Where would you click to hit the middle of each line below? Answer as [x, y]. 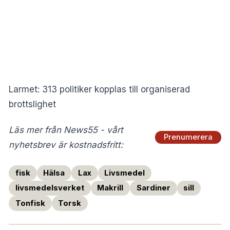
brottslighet [32, 104]
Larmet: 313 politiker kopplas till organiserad [99, 89]
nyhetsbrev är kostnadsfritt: [66, 145]
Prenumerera [188, 137]
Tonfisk [30, 203]
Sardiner [153, 188]
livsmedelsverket [50, 188]
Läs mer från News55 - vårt [66, 130]
